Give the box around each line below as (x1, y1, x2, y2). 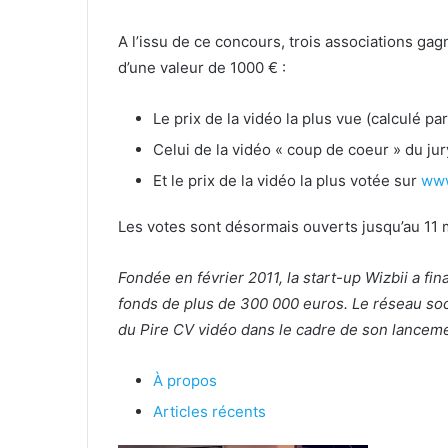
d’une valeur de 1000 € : (118, 57, 286, 77)
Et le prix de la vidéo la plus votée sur (153, 170, 421, 190)
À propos (153, 370, 217, 390)
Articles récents (153, 401, 266, 421)
